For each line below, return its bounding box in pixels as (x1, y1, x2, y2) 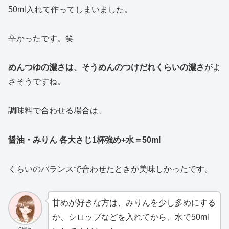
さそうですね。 (8, 77, 65, 86)
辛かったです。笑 (8, 34, 74, 43)
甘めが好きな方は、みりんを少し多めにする (52, 198, 216, 207)
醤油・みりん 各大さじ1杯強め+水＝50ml (8, 135, 161, 145)
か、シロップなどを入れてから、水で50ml (52, 212, 209, 221)
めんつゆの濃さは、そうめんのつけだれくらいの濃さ (8, 63, 204, 72)
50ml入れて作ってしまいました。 (8, 5, 132, 14)
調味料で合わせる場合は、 (8, 106, 106, 116)
